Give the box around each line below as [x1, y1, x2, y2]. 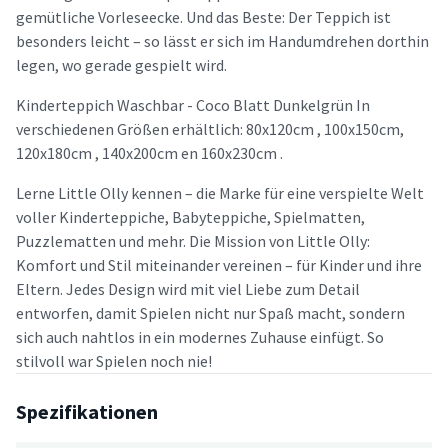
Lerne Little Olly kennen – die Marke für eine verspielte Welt [16, 182, 424, 203]
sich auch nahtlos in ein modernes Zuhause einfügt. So [16, 326, 384, 347]
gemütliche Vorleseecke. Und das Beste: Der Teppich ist [16, 6, 391, 27]
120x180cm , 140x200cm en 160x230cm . [16, 142, 283, 163]
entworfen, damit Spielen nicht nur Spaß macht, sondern [16, 302, 405, 323]
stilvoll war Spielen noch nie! [16, 350, 212, 371]
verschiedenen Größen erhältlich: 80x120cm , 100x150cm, [16, 118, 404, 139]
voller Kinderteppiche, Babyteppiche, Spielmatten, [16, 206, 365, 227]
